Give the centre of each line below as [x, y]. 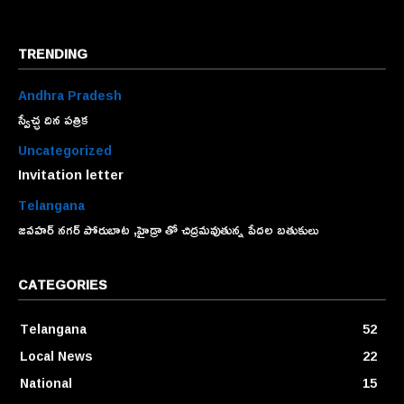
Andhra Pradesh [70, 96]
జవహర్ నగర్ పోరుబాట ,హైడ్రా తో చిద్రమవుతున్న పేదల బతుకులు [168, 230]
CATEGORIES [63, 285]
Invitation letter [71, 175]
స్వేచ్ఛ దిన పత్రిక [53, 120]
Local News [56, 356]
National [46, 383]
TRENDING [53, 54]
